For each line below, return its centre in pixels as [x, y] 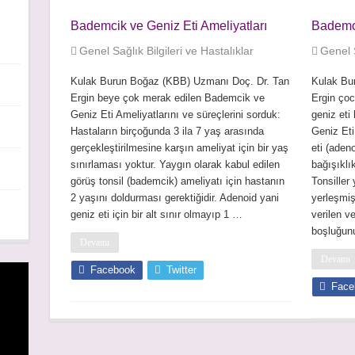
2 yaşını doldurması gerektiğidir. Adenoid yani [174, 198]
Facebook [113, 270]
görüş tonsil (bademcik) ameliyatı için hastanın [177, 181]
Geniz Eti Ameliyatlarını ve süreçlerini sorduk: [175, 115]
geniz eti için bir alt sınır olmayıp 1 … [156, 214]
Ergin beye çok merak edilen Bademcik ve [167, 98]
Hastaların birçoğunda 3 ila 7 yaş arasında [167, 131]
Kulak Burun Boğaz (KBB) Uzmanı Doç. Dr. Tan [179, 81]
